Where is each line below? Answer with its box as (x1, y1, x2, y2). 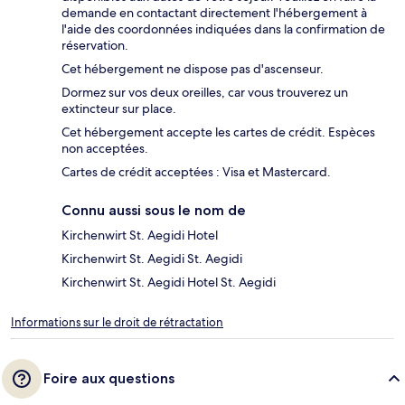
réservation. (61, 37, 128, 54)
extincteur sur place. (61, 100, 176, 118)
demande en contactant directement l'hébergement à (61, 5, 367, 22)
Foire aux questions (43, 370, 174, 388)
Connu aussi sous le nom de (61, 202, 246, 220)
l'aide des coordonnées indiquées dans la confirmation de (61, 21, 385, 38)
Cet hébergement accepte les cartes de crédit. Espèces (61, 124, 375, 141)
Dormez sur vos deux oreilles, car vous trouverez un (61, 84, 348, 101)
